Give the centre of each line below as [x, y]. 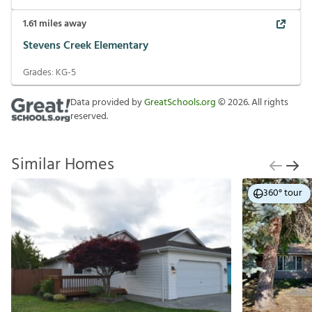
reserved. [89, 117]
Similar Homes [63, 165]
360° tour [283, 193]
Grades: [39, 73]
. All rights [268, 103]
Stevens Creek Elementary [86, 46]
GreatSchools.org [180, 103]
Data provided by [107, 103]
